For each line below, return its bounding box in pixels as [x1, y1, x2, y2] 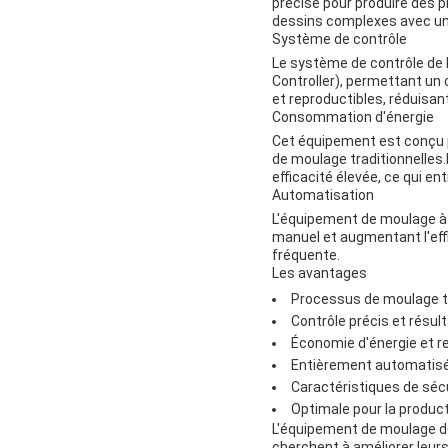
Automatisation [272, 186, 374, 203]
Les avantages [272, 264, 367, 281]
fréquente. [272, 246, 340, 263]
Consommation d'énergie [272, 108, 434, 125]
